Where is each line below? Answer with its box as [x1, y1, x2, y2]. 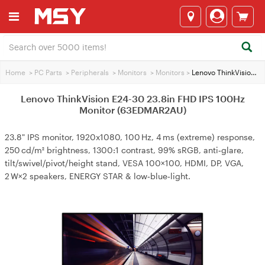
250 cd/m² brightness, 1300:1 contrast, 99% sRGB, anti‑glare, [5, 145, 244, 155]
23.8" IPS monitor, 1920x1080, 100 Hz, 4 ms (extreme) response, [5, 132, 255, 142]
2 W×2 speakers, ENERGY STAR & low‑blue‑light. [5, 171, 190, 181]
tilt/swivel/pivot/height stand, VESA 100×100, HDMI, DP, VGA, [5, 158, 244, 168]
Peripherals [71, 68, 109, 76]
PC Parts [34, 68, 62, 76]
